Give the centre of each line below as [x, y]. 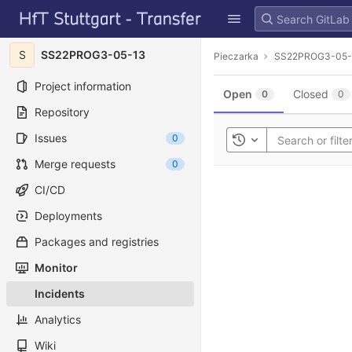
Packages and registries [97, 242]
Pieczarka [236, 56]
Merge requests [75, 164]
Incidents [60, 293]
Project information [83, 86]
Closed [311, 94]
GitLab [34, 10]
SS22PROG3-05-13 [93, 55]
